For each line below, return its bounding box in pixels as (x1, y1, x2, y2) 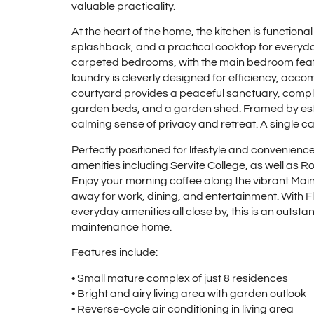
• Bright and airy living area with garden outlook (71, 287, 306, 299)
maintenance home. (71, 221, 172, 233)
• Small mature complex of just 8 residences (71, 272, 288, 284)
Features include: (71, 247, 158, 259)
